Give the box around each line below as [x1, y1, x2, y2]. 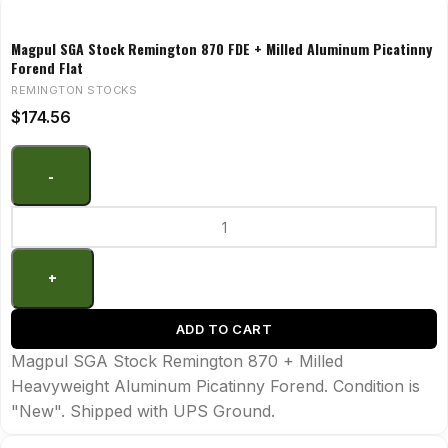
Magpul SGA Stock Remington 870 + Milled [11, 351, 343, 372]
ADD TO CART [175, 321, 273, 338]
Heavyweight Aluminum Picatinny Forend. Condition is [11, 376, 420, 397]
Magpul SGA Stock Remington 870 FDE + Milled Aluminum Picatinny [11, 38, 432, 60]
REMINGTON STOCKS [11, 83, 137, 98]
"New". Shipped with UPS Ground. [11, 401, 275, 422]
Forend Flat [11, 57, 83, 79]
